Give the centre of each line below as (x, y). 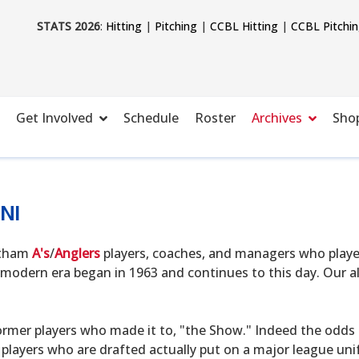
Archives (277, 117)
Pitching (175, 26)
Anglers (77, 253)
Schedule (151, 117)
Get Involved (54, 117)
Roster (215, 117)
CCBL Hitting (244, 26)
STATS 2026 (68, 26)
